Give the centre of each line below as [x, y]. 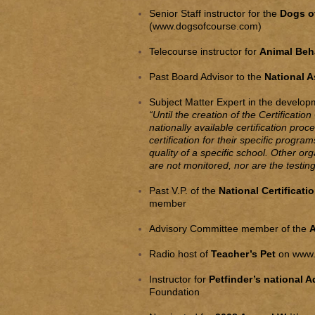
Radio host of [180, 254]
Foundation [174, 292]
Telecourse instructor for [204, 51]
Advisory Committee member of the [229, 229]
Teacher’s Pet [243, 254]
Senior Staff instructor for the [214, 13]
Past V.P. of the [184, 191]
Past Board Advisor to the [207, 77]
